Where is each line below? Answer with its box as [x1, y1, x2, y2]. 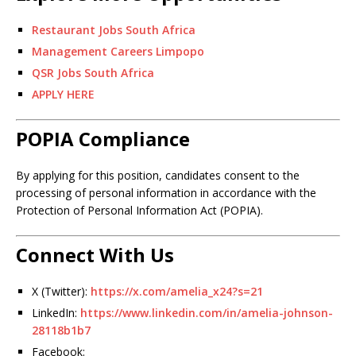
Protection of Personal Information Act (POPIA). [16, 203, 263, 218]
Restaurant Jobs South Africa [32, 22, 195, 37]
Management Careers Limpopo [32, 44, 204, 59]
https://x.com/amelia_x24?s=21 [91, 284, 263, 299]
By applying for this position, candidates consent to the [16, 168, 300, 183]
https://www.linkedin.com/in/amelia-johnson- [80, 305, 333, 320]
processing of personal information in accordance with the [16, 185, 316, 200]
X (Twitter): [32, 284, 91, 299]
